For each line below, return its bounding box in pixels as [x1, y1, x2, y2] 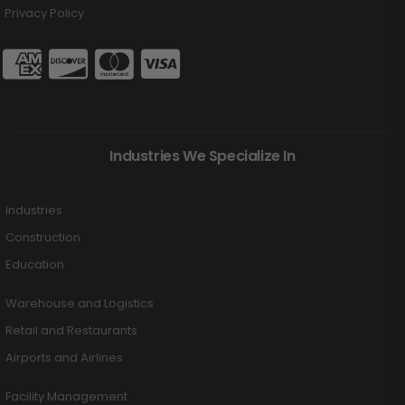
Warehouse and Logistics [5, 294, 154, 312]
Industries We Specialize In [109, 145, 296, 166]
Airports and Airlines [5, 348, 123, 366]
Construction [5, 228, 80, 246]
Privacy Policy [5, 4, 84, 22]
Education [5, 255, 64, 273]
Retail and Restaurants [5, 321, 137, 339]
